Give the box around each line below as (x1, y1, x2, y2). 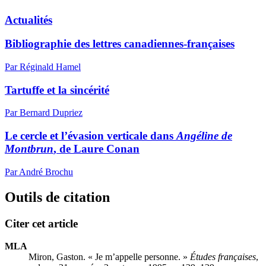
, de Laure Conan (53, 142, 140, 156)
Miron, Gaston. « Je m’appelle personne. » (28, 252, 190, 262)
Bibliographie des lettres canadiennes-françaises (5, 37, 235, 50)
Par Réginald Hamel (5, 61, 81, 72)
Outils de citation (5, 189, 110, 205)
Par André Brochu (5, 166, 73, 177)
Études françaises (190, 252, 256, 262)
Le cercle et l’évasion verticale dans (5, 129, 176, 142)
